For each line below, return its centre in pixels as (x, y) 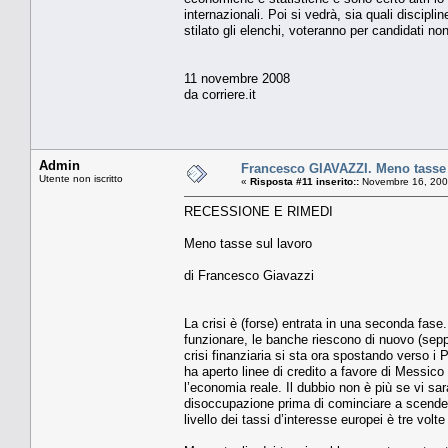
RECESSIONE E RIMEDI (258, 211)
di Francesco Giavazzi (249, 275)
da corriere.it (220, 94)
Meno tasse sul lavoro (248, 243)
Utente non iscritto (81, 178)
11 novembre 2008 (237, 78)
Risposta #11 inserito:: (304, 181)
